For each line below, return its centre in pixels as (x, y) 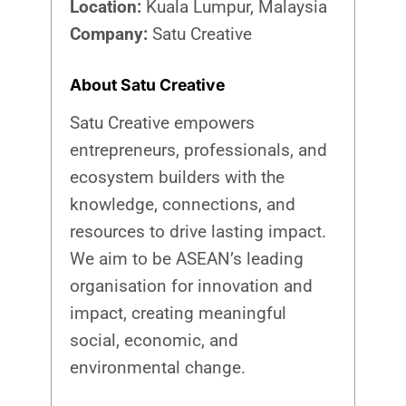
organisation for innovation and (192, 285)
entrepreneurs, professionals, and (199, 150)
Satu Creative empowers (163, 122)
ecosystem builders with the (178, 177)
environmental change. (158, 367)
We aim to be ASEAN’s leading (187, 258)
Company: (109, 34)
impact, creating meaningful (179, 313)
